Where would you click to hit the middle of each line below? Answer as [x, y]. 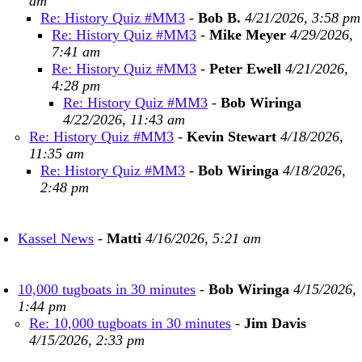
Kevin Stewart [232, 137]
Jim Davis [275, 323]
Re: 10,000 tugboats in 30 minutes [130, 323]
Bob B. [219, 18]
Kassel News [56, 238]
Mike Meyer [248, 35]
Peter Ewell [245, 69]
